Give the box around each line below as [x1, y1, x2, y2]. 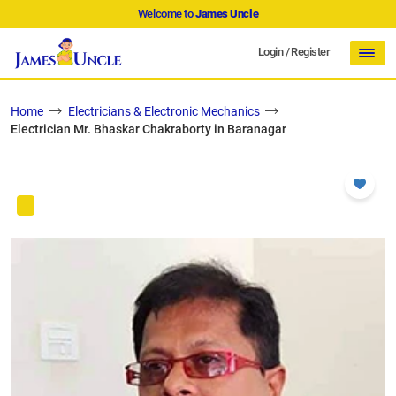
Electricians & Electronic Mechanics [68, 104, 260, 119]
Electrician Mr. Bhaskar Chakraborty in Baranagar [11, 122, 286, 137]
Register [291, 44, 330, 58]
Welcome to [137, 7, 195, 20]
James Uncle [195, 7, 259, 20]
